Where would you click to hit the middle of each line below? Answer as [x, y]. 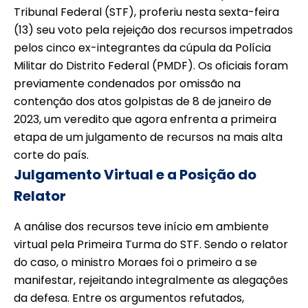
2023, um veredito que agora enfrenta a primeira [145, 120]
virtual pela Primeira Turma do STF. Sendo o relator [151, 245]
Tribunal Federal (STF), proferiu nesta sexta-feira [146, 12]
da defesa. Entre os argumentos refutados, [129, 298]
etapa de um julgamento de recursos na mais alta [148, 137]
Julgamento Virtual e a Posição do [135, 175]
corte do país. [51, 155]
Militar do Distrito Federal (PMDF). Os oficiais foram [151, 66]
